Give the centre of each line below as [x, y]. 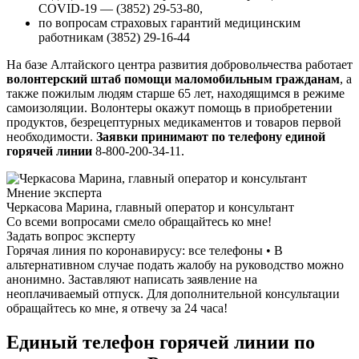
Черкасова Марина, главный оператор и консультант [150, 208]
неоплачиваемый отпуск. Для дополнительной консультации [173, 294]
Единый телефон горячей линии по [161, 343]
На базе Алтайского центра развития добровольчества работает [179, 65]
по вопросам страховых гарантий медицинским [169, 23]
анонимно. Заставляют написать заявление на [132, 280]
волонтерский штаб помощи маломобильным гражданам [173, 79]
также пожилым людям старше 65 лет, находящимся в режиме [175, 94]
